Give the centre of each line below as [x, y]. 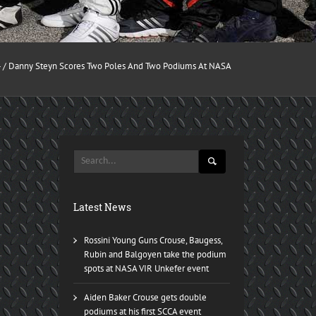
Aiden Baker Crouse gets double [145, 297]
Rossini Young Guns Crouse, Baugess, [153, 240]
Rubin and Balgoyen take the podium [155, 254]
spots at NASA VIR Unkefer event [146, 268]
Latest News [102, 207]
